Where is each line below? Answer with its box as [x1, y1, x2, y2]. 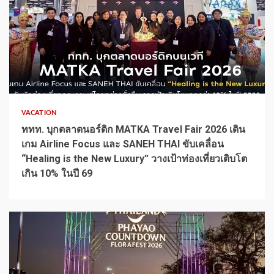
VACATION [21, 109, 56, 116]
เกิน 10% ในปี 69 [21, 167, 92, 179]
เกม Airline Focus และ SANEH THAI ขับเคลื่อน [21, 138, 224, 150]
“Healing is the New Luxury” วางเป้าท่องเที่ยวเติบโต [21, 152, 247, 165]
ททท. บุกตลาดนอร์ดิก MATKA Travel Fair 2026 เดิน [21, 123, 245, 135]
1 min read [18, 72, 53, 80]
